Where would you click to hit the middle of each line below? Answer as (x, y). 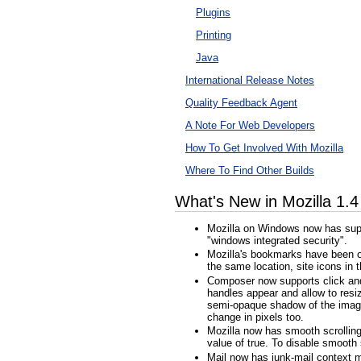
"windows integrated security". (277, 240)
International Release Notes (250, 81)
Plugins (213, 13)
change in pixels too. (255, 317)
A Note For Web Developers (250, 126)
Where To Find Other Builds (250, 171)
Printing (214, 35)
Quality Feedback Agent (241, 103)
